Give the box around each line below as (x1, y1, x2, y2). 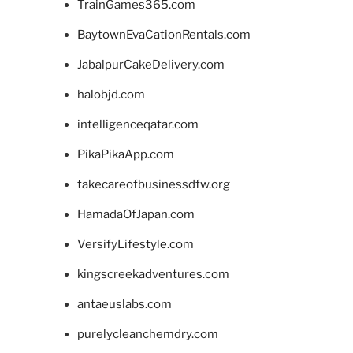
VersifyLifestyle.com (76, 236, 194, 251)
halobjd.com (76, 87, 145, 102)
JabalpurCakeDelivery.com (76, 57, 225, 72)
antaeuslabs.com (76, 296, 172, 311)
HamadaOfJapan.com (76, 206, 195, 221)
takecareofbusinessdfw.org (76, 176, 230, 191)
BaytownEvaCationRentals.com (76, 27, 251, 42)
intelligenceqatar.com (76, 117, 199, 132)
